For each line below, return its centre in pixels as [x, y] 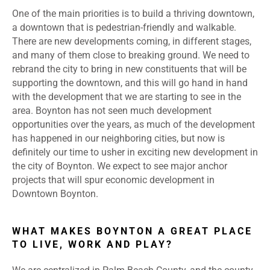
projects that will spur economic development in [113, 180]
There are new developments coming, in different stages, [132, 42]
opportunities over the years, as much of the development [133, 125]
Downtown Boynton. [56, 194]
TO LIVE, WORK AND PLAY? [93, 245]
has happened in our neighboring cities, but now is [118, 139]
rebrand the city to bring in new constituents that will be [129, 69]
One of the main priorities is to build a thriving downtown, [133, 14]
